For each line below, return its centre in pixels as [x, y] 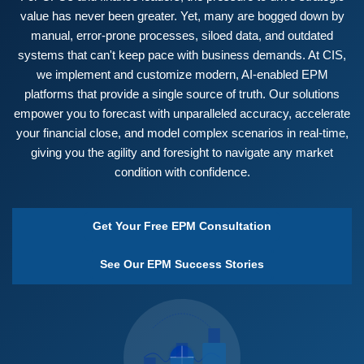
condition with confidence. [182, 172]
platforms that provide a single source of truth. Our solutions [182, 94]
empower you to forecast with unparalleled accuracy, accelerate [182, 113]
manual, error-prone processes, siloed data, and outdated [182, 35]
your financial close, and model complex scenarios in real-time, [182, 133]
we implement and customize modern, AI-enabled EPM [182, 74]
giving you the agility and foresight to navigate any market [182, 152]
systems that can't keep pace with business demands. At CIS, [182, 55]
